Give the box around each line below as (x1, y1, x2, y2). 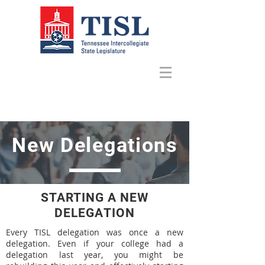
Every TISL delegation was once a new (6, 227, 183, 238)
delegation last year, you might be (6, 249, 183, 260)
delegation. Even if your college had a (6, 238, 183, 249)
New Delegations (12, 133, 177, 157)
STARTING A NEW (40, 190, 149, 205)
